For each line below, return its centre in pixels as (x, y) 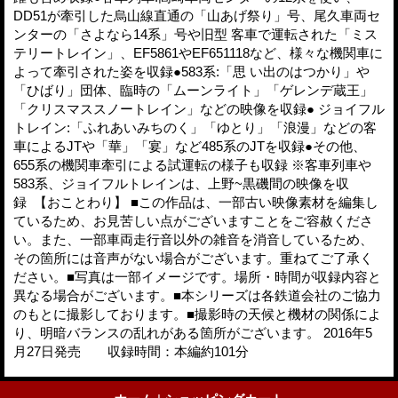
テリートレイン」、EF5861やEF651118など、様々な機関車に (198, 53)
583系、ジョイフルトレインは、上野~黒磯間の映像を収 (181, 184)
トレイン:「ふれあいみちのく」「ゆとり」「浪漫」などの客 (195, 128)
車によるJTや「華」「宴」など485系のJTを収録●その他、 (190, 147)
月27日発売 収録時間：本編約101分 (133, 352)
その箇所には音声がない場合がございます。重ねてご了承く (193, 259)
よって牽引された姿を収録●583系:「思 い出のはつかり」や (191, 72)
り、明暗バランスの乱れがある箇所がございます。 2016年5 (193, 333)
